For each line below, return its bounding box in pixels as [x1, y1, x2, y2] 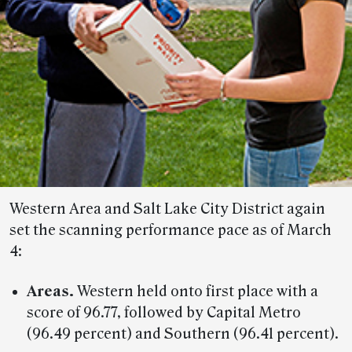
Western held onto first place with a [73, 282, 318, 300]
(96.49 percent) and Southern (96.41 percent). [26, 324, 339, 343]
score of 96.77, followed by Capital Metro [26, 303, 301, 321]
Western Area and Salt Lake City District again [9, 200, 325, 218]
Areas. [26, 282, 74, 300]
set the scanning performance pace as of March [9, 221, 332, 239]
